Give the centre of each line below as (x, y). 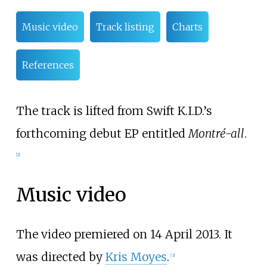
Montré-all (216, 133)
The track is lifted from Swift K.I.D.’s (114, 111)
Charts (187, 27)
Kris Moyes (136, 257)
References (48, 65)
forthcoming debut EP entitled (102, 133)
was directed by (60, 257)
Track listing (125, 27)
